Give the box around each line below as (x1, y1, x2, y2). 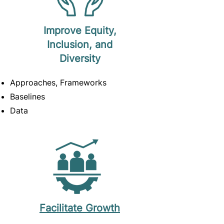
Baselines (10, 91, 45, 101)
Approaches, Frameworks (10, 77, 106, 87)
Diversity (59, 52, 100, 64)
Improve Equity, (43, 24, 116, 36)
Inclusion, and (47, 38, 112, 50)
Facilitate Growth (39, 202, 120, 214)
